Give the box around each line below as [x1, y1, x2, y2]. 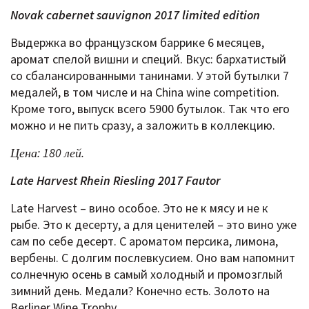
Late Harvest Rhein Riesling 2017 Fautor [10, 172, 221, 189]
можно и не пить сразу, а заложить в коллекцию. [10, 117, 275, 134]
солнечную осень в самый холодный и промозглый [10, 266, 283, 283]
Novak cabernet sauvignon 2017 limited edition [10, 7, 260, 23]
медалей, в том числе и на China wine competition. [10, 84, 279, 101]
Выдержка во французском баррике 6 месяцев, [10, 34, 264, 51]
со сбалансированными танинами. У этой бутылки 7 [10, 68, 289, 84]
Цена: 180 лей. [10, 145, 84, 161]
